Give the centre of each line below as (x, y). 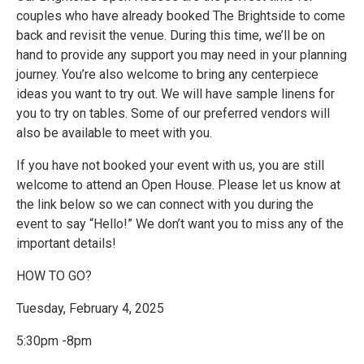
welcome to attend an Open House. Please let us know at (178, 185)
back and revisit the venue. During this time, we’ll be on (171, 35)
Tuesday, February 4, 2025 (90, 308)
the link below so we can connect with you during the (165, 204)
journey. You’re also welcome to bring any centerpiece (167, 74)
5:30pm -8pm (54, 341)
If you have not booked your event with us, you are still (170, 165)
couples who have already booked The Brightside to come (181, 16)
